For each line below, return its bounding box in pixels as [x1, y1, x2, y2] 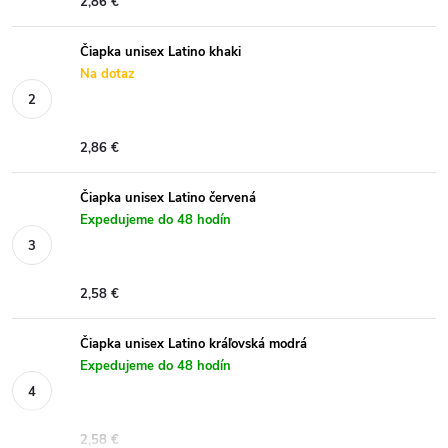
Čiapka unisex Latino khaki [80, 42, 241, 61]
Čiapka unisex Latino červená [80, 188, 256, 207]
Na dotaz [80, 64, 135, 83]
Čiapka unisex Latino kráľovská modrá [80, 334, 307, 353]
